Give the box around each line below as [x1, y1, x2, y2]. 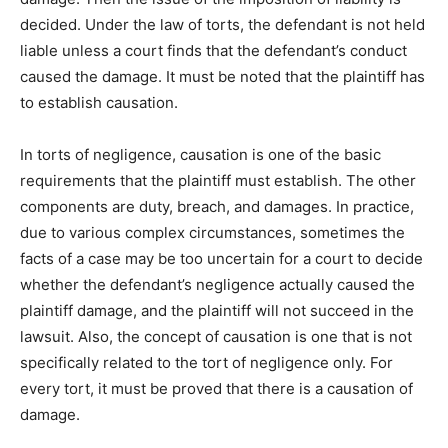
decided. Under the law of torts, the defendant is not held [20, 15, 425, 35]
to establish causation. [20, 93, 182, 113]
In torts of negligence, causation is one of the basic [20, 145, 381, 165]
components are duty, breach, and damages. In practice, [20, 197, 414, 217]
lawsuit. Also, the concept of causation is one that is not [20, 327, 412, 347]
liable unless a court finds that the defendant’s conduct [20, 41, 407, 61]
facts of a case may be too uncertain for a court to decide [20, 249, 423, 269]
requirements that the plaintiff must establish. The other [20, 171, 416, 191]
